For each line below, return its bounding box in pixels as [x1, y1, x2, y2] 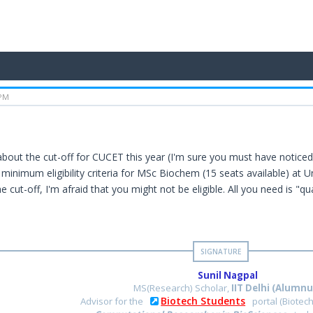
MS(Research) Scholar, [133, 282, 232, 295]
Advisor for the [80, 295, 146, 308]
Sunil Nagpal [197, 269, 258, 282]
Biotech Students [161, 294, 246, 308]
